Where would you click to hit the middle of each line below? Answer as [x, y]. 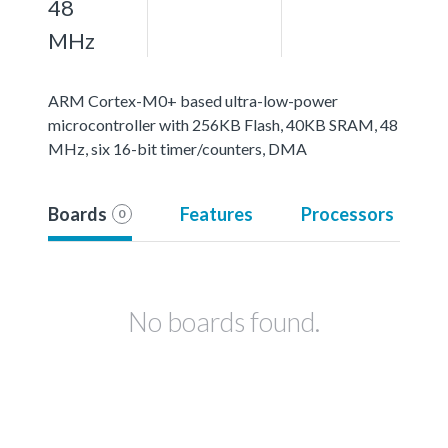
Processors [347, 213]
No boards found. [224, 321]
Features [216, 213]
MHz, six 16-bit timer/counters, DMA [177, 148]
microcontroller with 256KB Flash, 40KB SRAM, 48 [223, 124]
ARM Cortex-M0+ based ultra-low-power [193, 100]
